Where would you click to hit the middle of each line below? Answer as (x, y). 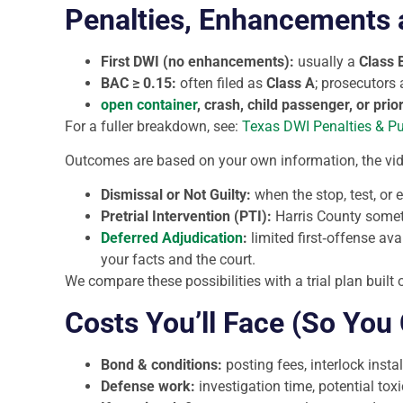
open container (149, 104)
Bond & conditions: (161, 364)
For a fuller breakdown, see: (152, 126)
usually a (327, 61)
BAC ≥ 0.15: (139, 83)
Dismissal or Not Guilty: (176, 195)
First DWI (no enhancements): (197, 61)
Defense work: (148, 386)
